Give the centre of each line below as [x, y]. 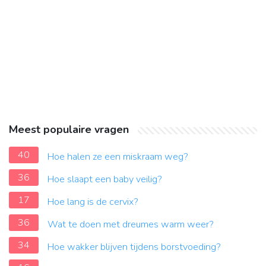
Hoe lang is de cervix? [93, 202]
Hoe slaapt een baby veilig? [105, 180]
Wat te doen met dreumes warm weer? [131, 225]
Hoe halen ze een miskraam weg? [118, 157]
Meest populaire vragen [69, 130]
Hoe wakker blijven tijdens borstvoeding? [134, 247]
